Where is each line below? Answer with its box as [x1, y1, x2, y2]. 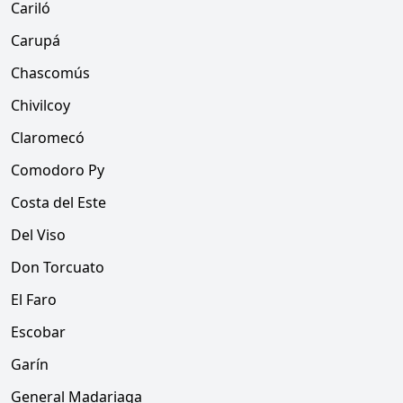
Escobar [11, 322, 66, 342]
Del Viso [11, 225, 66, 245]
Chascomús [11, 63, 90, 83]
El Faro [11, 290, 57, 309]
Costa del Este [11, 193, 106, 212]
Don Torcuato [11, 257, 104, 277]
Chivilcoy [11, 95, 70, 115]
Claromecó [11, 128, 85, 148]
